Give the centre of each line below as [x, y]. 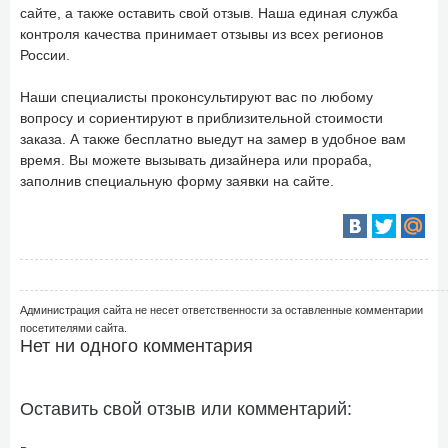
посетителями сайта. [73, 327]
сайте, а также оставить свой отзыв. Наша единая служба [209, 12]
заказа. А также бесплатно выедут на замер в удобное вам [213, 138]
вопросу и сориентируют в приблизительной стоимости [201, 117]
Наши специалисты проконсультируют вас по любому [196, 96]
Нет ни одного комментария [136, 345]
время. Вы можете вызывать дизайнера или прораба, [196, 159]
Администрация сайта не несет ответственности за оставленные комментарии [221, 309]
